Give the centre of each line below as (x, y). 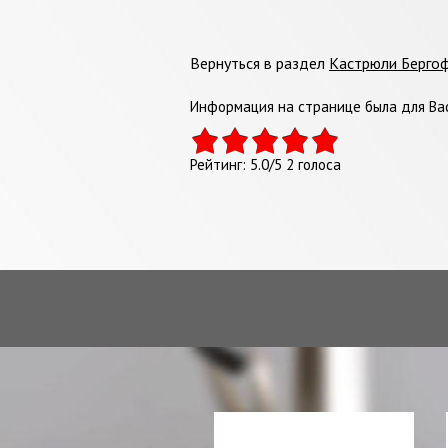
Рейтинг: (220, 164)
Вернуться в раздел (259, 62)
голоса (317, 164)
